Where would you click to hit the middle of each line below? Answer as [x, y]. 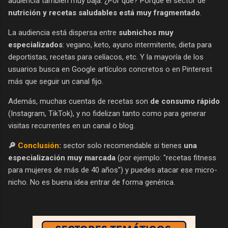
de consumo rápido [185, 101]
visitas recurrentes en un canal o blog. [72, 125]
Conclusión [38, 145]
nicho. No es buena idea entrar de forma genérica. [92, 182]
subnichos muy [146, 32]
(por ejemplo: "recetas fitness [166, 158]
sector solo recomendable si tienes [122, 145]
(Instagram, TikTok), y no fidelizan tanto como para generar [107, 113]
